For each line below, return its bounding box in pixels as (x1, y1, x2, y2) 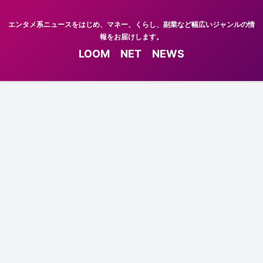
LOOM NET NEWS (79, 48, 184, 60)
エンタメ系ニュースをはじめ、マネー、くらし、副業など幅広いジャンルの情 (8, 20, 255, 29)
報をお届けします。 (100, 32, 163, 42)
